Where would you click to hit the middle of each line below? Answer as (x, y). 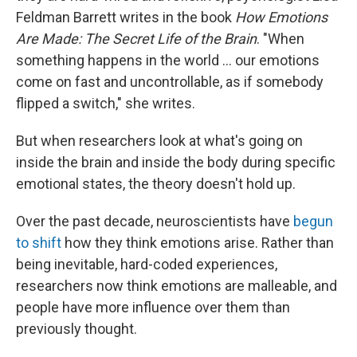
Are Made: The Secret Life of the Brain (136, 38)
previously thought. (76, 328)
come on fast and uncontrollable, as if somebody (170, 81)
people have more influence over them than (153, 307)
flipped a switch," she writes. (106, 103)
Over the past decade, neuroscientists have (155, 221)
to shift (40, 242)
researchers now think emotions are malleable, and (177, 285)
